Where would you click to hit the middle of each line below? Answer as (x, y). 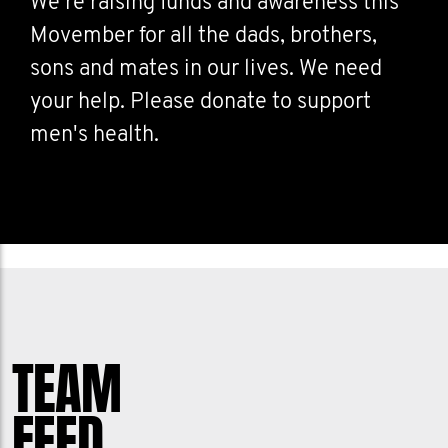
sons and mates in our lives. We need (206, 69)
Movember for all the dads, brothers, (203, 36)
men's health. (94, 135)
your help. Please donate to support (200, 102)
